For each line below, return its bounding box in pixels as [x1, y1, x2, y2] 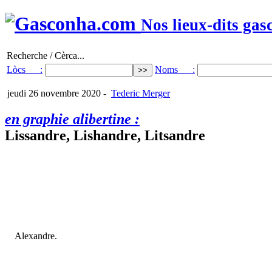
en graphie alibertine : [5, 110, 140, 127]
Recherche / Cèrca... [7, 50, 84, 61]
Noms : [155, 64, 195, 75]
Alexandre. [15, 230, 57, 241]
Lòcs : [7, 64, 42, 75]
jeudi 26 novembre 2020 [5, 87, 101, 98]
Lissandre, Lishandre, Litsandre [5, 127, 205, 143]
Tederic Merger [111, 87, 170, 98]
